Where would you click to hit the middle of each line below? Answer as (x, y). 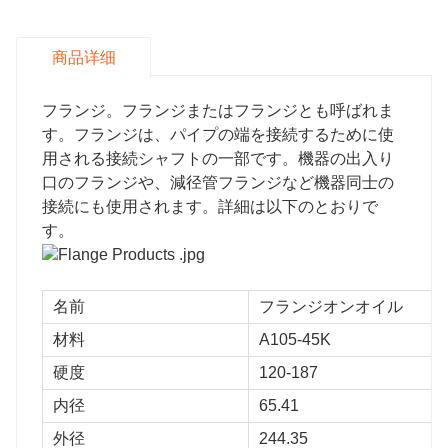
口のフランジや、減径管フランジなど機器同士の (218, 182)
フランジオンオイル (331, 306)
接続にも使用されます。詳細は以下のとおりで (210, 206)
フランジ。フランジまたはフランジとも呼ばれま (218, 110)
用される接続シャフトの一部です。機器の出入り (218, 158)
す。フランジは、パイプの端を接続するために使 (218, 134)
